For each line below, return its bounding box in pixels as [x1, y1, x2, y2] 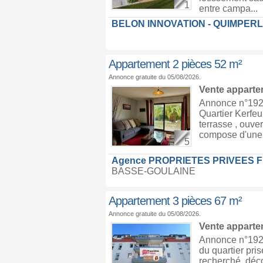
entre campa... [198, 4, 258, 14]
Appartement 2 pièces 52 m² [108, 58, 242, 70]
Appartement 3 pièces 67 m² [108, 194, 242, 207]
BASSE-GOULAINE [111, 166, 195, 176]
